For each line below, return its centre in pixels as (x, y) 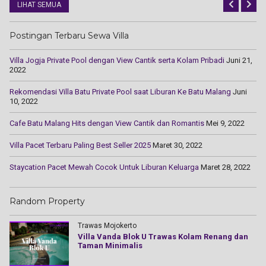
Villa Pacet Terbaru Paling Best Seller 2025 (80, 145)
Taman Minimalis (110, 245)
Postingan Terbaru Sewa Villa (69, 35)
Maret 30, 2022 (178, 145)
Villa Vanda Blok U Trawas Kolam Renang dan (163, 236)
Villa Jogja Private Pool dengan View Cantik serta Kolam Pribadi (117, 60)
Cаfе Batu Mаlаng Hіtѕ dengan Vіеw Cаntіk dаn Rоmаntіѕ (107, 123)
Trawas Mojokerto (107, 225)
